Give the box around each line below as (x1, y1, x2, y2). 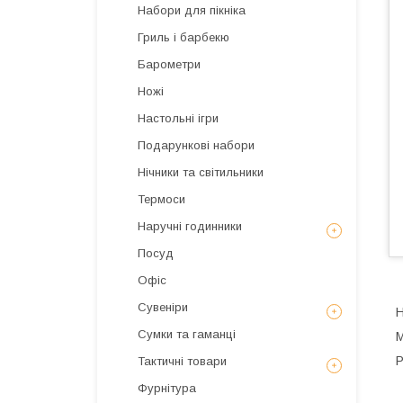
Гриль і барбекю (138, 31, 229, 44)
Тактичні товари (138, 354, 227, 368)
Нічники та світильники (138, 166, 264, 179)
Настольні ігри (138, 112, 219, 125)
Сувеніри (138, 300, 188, 314)
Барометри (138, 58, 201, 71)
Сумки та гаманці (138, 327, 236, 341)
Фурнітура (138, 381, 196, 395)
